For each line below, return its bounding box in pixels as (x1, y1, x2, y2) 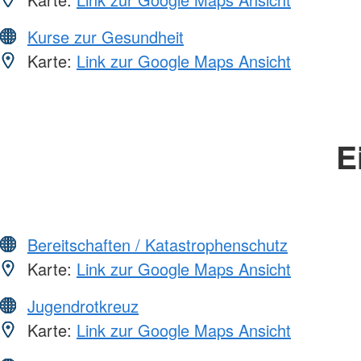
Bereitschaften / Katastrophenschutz (27, 233, 288, 257)
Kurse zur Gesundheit (27, 25, 184, 49)
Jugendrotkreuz (27, 294, 139, 318)
